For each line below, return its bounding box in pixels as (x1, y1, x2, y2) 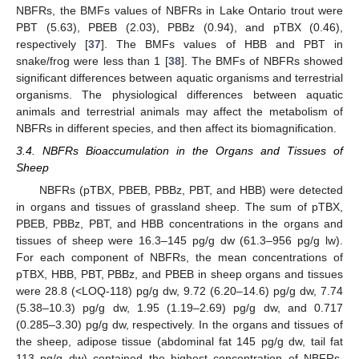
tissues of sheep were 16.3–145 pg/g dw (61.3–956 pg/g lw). (16, 234, 343, 248)
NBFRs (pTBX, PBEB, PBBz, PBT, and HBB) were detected (38, 184, 343, 197)
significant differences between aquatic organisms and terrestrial (16, 71, 343, 85)
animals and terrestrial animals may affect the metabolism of (16, 105, 343, 119)
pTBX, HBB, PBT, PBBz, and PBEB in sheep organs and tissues (16, 268, 343, 281)
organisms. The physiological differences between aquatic (16, 88, 343, 102)
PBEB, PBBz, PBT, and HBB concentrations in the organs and (16, 217, 343, 231)
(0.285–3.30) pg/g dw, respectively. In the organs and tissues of (16, 318, 343, 332)
